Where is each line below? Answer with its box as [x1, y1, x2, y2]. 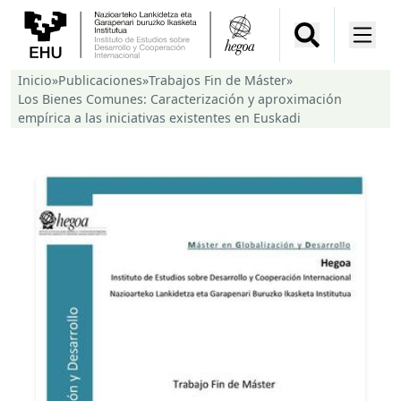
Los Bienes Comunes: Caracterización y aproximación [18, 90, 342, 108]
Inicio [18, 72, 52, 90]
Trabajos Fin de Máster [149, 72, 286, 90]
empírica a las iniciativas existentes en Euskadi [18, 109, 301, 127]
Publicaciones [58, 72, 142, 90]
